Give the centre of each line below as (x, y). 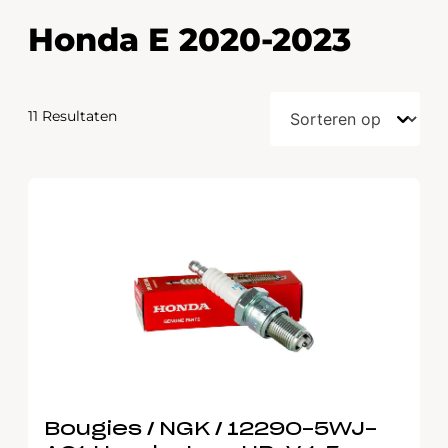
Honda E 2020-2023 (189, 39)
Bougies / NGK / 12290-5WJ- (210, 430)
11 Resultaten (72, 116)
